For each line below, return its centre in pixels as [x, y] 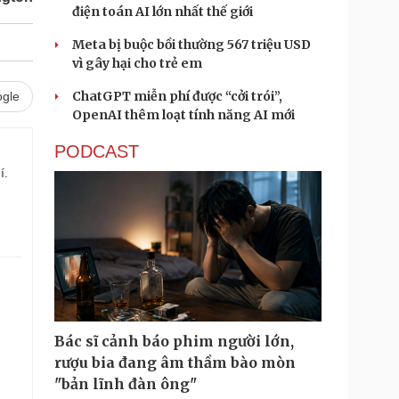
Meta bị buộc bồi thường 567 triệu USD [191, 45]
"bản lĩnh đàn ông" [126, 384]
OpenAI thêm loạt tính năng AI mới [183, 115]
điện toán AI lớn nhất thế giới [163, 12]
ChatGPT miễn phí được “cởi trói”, [177, 96]
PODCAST [97, 151]
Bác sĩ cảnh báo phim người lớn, [174, 341]
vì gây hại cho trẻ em [137, 63]
